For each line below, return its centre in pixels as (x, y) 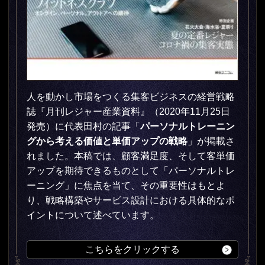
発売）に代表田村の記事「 (83, 126)
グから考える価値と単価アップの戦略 (107, 141)
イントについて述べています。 (93, 215)
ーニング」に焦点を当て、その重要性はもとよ (126, 185)
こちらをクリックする (132, 249)
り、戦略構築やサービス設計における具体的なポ (131, 200)
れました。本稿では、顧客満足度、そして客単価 (131, 156)
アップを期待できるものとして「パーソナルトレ (131, 170)
